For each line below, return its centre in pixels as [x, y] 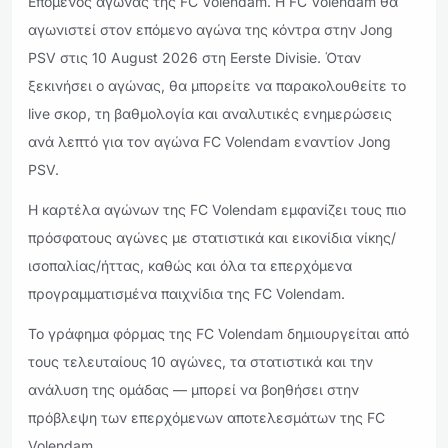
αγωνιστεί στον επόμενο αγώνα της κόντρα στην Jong [210, 29]
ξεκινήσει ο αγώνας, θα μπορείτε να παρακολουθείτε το [217, 85]
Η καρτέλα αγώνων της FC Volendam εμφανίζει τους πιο [217, 209]
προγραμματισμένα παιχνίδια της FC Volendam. [186, 293]
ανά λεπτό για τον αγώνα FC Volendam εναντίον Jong [209, 141]
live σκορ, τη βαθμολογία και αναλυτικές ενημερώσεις [210, 113]
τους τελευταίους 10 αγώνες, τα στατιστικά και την [200, 361]
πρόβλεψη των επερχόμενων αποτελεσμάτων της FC [206, 417]
